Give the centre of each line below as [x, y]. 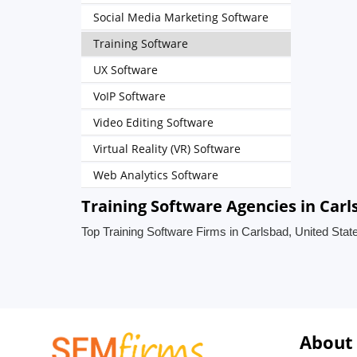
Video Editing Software [153, 122]
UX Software [126, 70]
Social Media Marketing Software [181, 17]
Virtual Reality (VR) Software [167, 149]
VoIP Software [129, 96]
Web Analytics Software [156, 175]
